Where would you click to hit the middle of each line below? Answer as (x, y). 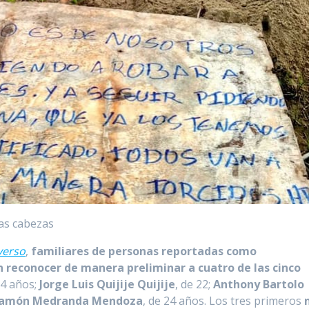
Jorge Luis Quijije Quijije (108, 284)
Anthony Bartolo (259, 284)
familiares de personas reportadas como (144, 251)
